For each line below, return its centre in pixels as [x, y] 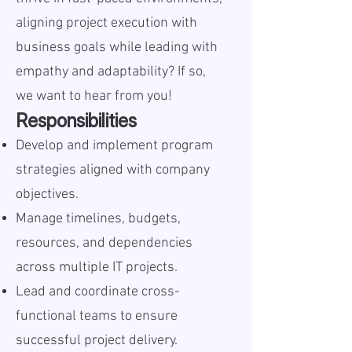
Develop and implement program [114, 146]
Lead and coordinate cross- [98, 292]
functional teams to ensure [97, 316]
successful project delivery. [97, 341]
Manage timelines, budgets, [98, 219]
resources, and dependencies [104, 243]
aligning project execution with [106, 23]
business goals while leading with [117, 48]
